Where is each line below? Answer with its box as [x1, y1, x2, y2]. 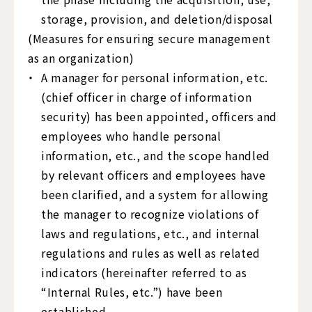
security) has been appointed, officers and [41, 108, 278, 125]
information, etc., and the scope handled [41, 147, 270, 164]
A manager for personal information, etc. [41, 69, 268, 86]
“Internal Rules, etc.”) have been [41, 283, 223, 300]
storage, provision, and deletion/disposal [41, 10, 273, 27]
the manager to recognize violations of [41, 205, 259, 222]
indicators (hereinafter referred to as [41, 264, 247, 281]
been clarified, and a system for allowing [41, 186, 269, 203]
